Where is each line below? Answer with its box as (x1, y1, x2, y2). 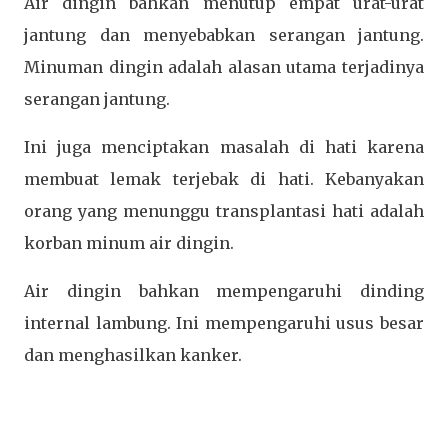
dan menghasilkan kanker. (24, 344, 246, 365)
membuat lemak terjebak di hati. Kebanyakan (24, 168, 424, 189)
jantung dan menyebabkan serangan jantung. (24, 24, 424, 45)
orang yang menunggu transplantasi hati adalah (24, 200, 424, 221)
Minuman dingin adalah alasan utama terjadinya (24, 56, 424, 77)
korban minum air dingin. (24, 232, 234, 253)
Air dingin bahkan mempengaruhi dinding (24, 280, 424, 301)
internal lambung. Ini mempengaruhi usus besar (24, 312, 424, 333)
